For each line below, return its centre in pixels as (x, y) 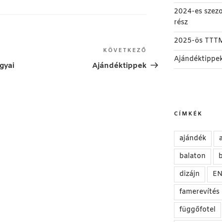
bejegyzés (166, 64)
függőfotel (197, 210)
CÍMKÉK (188, 114)
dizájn (189, 174)
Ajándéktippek (120, 66)
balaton (192, 157)
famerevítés (199, 192)
